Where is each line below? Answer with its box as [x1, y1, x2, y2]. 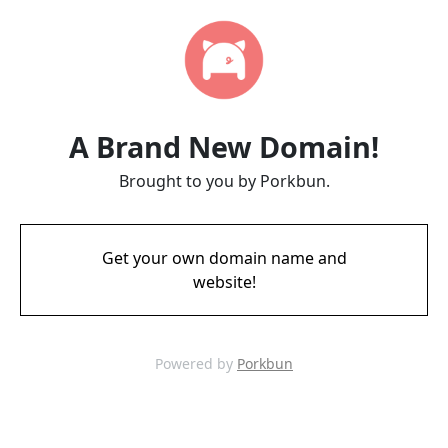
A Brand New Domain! [69, 127, 379, 166]
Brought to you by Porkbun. [118, 170, 330, 192]
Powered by [155, 354, 237, 373]
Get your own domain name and [101, 247, 347, 269]
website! [192, 271, 256, 293]
